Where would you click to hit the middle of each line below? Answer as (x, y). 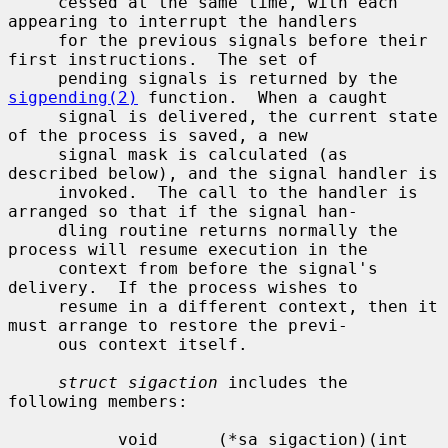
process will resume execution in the (188, 249)
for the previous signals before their (33, 40)
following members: (98, 401)
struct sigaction (138, 382)
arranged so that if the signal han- (183, 211)
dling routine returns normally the (33, 230)
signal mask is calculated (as (33, 154)
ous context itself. (33, 344)
